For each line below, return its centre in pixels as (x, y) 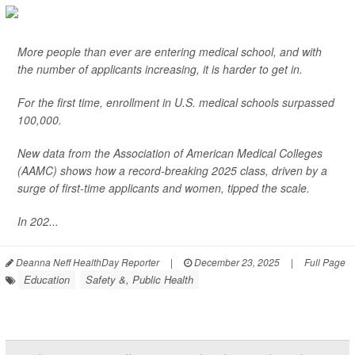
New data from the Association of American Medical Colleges (170, 153)
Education (47, 279)
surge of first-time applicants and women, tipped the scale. (164, 188)
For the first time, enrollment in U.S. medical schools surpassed (176, 102)
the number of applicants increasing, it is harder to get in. (160, 69)
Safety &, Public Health (139, 279)
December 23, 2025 (236, 262)
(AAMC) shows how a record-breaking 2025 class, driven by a (172, 170)
